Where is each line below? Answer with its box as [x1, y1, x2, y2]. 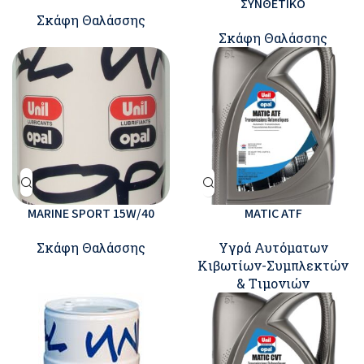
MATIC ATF [244, 205, 302, 223]
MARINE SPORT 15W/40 [28, 205, 154, 223]
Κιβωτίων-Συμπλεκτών [197, 257, 349, 274]
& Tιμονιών [236, 275, 310, 292]
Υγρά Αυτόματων [218, 239, 328, 256]
